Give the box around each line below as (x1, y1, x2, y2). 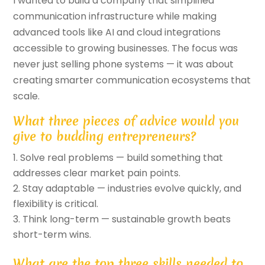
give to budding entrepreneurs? (13, 128, 196, 146)
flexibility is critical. (13, 197, 99, 211)
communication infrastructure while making (13, 9, 217, 24)
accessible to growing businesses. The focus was (13, 41, 238, 56)
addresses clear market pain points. (13, 166, 181, 180)
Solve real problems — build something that (20, 151, 224, 165)
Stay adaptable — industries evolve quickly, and (22, 182, 242, 196)
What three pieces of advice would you (13, 112, 240, 130)
